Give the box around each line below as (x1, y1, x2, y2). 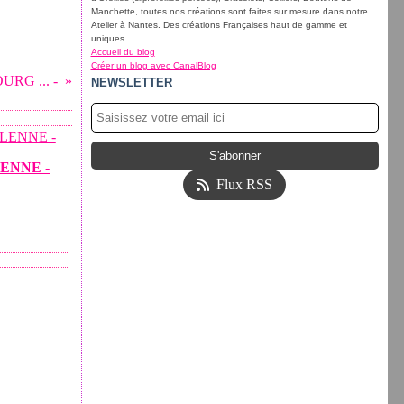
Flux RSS (216, 177, 273, 192)
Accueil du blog (90, 47, 155, 57)
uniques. (90, 33, 127, 43)
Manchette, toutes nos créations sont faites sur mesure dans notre (90, 6, 368, 16)
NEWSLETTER (90, 76, 172, 89)
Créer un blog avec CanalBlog (90, 60, 216, 70)
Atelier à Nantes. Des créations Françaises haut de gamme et (90, 20, 347, 30)
